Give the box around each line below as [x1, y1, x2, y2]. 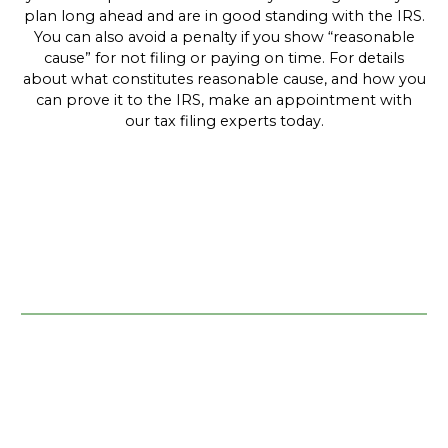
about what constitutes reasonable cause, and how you [22, 70, 426, 89]
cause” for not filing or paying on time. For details [44, 49, 404, 68]
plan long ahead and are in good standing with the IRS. [23, 7, 425, 26]
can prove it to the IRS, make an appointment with [36, 91, 412, 110]
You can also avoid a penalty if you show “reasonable [33, 28, 415, 47]
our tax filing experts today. [124, 112, 324, 131]
